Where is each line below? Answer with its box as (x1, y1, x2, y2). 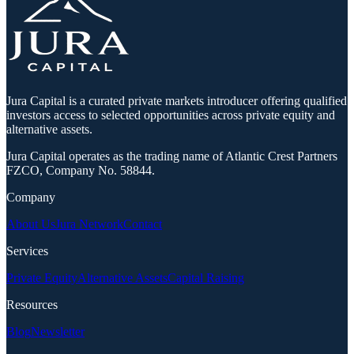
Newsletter (31, 325, 85, 339)
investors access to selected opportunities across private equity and (6, 108, 335, 122)
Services (6, 244, 48, 258)
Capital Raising (168, 271, 244, 285)
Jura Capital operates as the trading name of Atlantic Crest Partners (6, 149, 337, 164)
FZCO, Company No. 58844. (6, 164, 155, 178)
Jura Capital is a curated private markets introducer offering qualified (6, 94, 347, 108)
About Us (6, 217, 55, 232)
